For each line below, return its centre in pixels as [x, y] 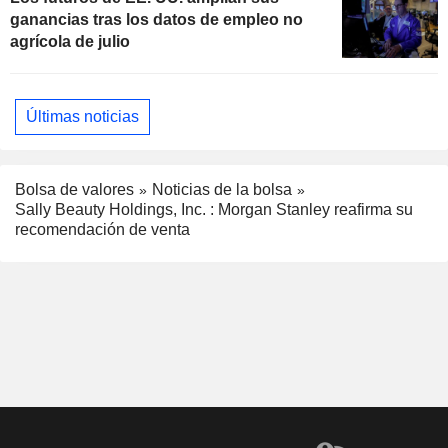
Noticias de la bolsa [222, 189]
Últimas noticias [82, 116]
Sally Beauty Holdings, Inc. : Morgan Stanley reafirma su [214, 210]
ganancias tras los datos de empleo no [156, 19]
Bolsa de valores [74, 189]
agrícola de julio [70, 41]
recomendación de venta [102, 230]
